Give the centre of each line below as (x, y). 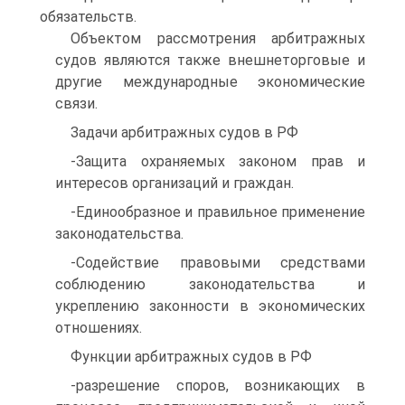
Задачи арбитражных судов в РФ (184, 132)
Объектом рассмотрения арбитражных (218, 38)
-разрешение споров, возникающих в (218, 386)
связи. (76, 104)
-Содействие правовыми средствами (218, 263)
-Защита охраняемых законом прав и (218, 161)
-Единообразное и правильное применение (218, 212)
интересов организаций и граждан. (174, 183)
